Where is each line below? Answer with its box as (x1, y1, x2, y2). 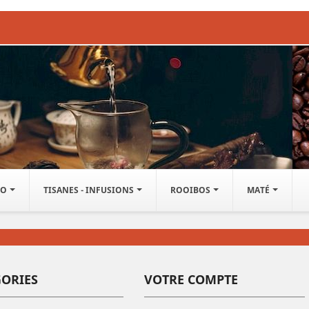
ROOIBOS (170, 184, 212, 196)
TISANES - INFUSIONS (43, 184, 136, 196)
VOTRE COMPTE (144, 271, 238, 288)
